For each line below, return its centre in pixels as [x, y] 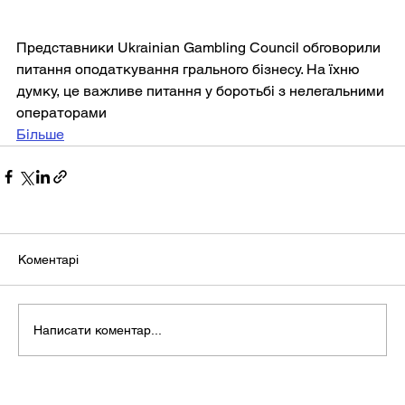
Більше [40, 135]
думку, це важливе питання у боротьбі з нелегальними [202, 91]
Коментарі [48, 260]
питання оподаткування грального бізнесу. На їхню [189, 70]
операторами [61, 113]
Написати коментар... [98, 330]
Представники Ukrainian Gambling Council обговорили [200, 48]
